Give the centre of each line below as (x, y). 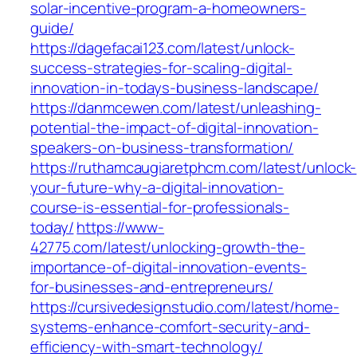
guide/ (52, 28)
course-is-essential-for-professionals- (160, 208)
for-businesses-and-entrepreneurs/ (152, 287)
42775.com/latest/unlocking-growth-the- (168, 247)
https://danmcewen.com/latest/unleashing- (176, 108)
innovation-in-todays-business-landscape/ (175, 88)
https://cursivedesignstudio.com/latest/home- (185, 307)
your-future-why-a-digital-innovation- (157, 188)
